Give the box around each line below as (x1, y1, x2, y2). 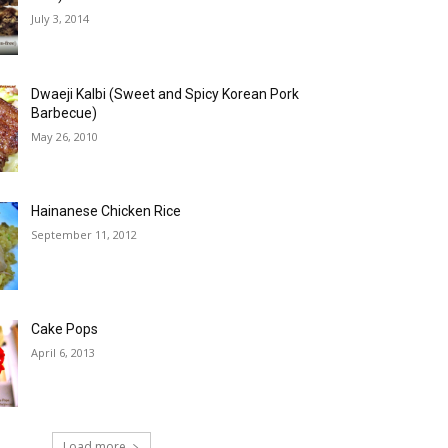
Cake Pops (31, 320, 99, 337)
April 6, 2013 (31, 344, 96, 360)
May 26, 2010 (31, 128, 99, 144)
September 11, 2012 (31, 227, 138, 243)
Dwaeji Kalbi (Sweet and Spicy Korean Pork (31, 85, 300, 102)
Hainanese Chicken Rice (31, 203, 182, 220)
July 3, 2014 (31, 11, 90, 27)
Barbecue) (31, 104, 98, 121)
